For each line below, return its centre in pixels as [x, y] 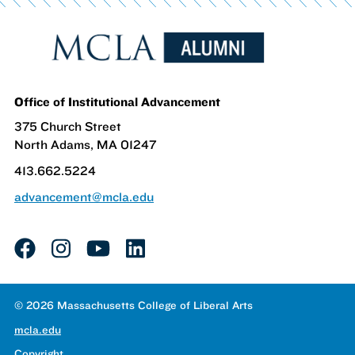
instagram [99, 248]
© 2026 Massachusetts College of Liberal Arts [134, 305]
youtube [125, 248]
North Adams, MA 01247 [85, 144]
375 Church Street [68, 126]
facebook [58, 248]
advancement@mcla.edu [84, 197]
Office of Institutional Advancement [119, 101]
